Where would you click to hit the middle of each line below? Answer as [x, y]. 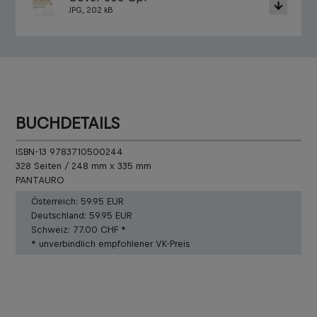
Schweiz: [51, 230]
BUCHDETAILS [68, 123]
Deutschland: [59, 216]
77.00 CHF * [99, 230]
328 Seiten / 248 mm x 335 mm [83, 166]
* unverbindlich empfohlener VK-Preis [110, 244]
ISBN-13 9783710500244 [69, 152]
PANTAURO [40, 180]
